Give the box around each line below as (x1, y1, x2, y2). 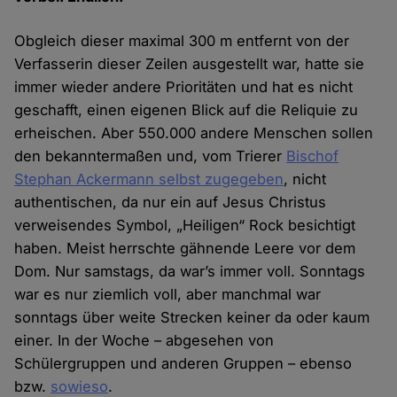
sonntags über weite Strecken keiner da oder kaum (14, 308, 370, 327)
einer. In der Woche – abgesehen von (14, 331, 275, 350)
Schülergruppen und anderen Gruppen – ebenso (14, 354, 353, 373)
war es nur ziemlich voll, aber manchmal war (14, 285, 322, 304)
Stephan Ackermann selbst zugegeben (14, 170, 284, 189)
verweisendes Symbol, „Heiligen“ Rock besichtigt (14, 216, 356, 235)
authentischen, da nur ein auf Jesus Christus (14, 193, 327, 212)
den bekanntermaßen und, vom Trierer (14, 147, 287, 166)
